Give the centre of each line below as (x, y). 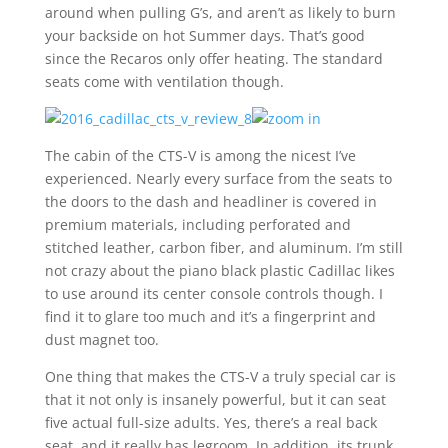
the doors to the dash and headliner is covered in (210, 201)
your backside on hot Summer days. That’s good (204, 35)
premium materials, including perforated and (197, 224)
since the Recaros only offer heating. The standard (213, 58)
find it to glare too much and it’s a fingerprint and (210, 316)
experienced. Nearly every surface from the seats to (218, 178)
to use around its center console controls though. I (213, 293)
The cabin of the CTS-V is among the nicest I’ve (200, 155)
